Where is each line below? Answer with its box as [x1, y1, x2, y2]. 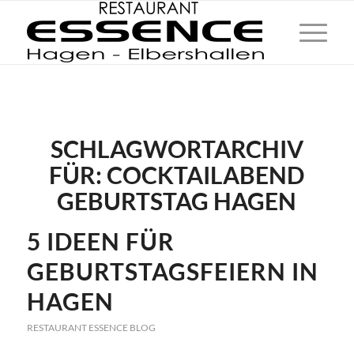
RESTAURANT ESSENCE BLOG [26, 322, 156, 333]
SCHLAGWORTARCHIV [50, 134, 303, 163]
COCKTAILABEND [107, 160, 305, 189]
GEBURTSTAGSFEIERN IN [26, 257, 318, 285]
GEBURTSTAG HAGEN [57, 186, 297, 215]
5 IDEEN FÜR [26, 227, 175, 255]
